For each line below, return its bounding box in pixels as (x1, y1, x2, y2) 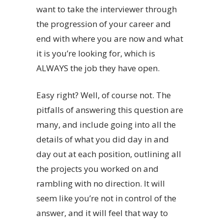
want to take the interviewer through (36, 3, 177, 15)
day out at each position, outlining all (36, 148, 181, 160)
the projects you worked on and (36, 163, 159, 175)
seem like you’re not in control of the (36, 192, 176, 204)
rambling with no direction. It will (36, 178, 165, 190)
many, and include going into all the (36, 119, 176, 131)
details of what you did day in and (36, 134, 169, 145)
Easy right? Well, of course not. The (36, 89, 171, 101)
